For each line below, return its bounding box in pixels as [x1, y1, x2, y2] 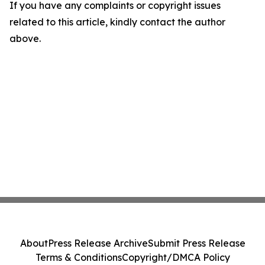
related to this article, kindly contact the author [9, 16, 225, 28]
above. [9, 33, 41, 44]
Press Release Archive [47, 237, 148, 249]
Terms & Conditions [35, 251, 122, 263]
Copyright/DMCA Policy [121, 251, 230, 263]
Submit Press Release [147, 237, 245, 249]
